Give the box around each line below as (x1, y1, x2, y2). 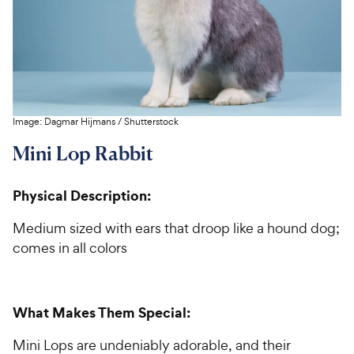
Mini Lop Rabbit (13, 141, 153, 165)
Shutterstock (124, 115, 179, 128)
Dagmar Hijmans (44, 115, 115, 128)
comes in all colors (13, 238, 127, 257)
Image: (13, 115, 44, 128)
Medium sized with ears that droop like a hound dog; (13, 218, 340, 237)
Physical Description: (13, 185, 151, 205)
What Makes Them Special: (13, 302, 190, 322)
